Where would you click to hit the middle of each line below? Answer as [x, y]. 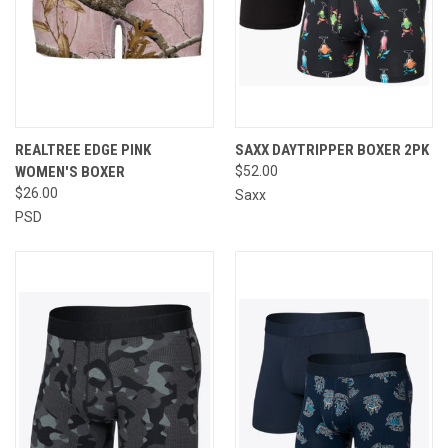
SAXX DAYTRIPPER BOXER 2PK [331, 149]
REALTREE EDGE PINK [83, 149]
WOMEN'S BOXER [70, 171]
